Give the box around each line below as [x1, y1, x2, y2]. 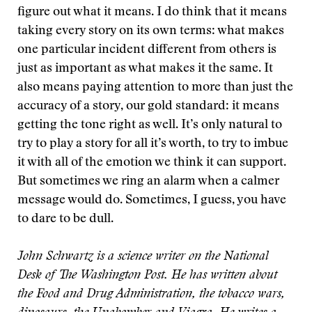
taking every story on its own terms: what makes [17, 25, 284, 38]
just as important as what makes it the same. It [17, 63, 273, 75]
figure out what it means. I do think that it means [17, 6, 287, 19]
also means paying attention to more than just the [17, 81, 293, 94]
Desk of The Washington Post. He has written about [17, 270, 277, 282]
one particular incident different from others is [17, 44, 276, 56]
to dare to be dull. [17, 213, 114, 226]
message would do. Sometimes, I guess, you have [17, 194, 286, 207]
